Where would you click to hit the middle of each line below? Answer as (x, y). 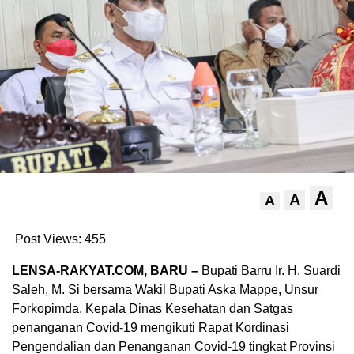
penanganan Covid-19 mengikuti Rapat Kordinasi (151, 327)
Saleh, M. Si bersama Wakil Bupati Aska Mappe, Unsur (165, 289)
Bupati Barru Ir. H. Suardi (271, 270)
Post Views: (48, 239)
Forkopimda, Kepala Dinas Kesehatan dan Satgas (153, 308)
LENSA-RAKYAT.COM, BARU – (107, 270)
